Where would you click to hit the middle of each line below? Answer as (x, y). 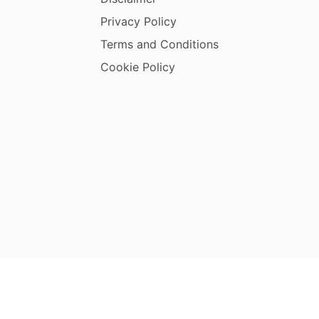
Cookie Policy (137, 67)
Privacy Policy (138, 21)
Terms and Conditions (159, 44)
